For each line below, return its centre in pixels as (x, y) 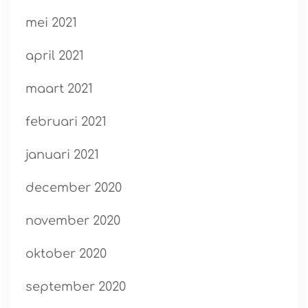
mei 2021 (51, 22)
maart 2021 (59, 88)
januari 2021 (62, 154)
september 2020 (76, 286)
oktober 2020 (66, 253)
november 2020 (73, 220)
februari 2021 (66, 121)
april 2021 (55, 55)
